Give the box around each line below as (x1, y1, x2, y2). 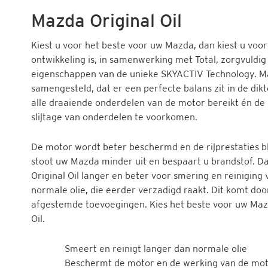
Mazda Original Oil (31, 11, 182, 31)
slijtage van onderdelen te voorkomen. (31, 111, 197, 122)
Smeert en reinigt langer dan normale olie (65, 243, 247, 254)
